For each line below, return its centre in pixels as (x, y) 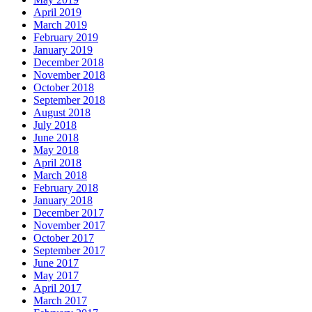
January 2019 (63, 50)
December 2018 (69, 63)
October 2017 (64, 238)
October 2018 (64, 88)
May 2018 (56, 150)
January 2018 (63, 201)
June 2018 (56, 138)
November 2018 (69, 75)
